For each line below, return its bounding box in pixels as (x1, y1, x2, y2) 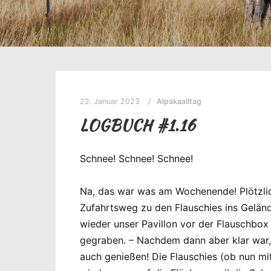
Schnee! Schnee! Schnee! (80, 152, 193, 165)
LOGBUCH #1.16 (80, 114, 195, 136)
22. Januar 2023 (80, 97, 140, 106)
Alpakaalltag (157, 97, 201, 106)
